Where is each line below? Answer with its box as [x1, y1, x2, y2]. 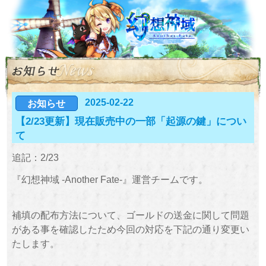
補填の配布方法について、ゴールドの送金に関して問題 [11, 209, 249, 220]
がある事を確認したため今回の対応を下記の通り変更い [11, 223, 249, 235]
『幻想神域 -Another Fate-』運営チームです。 [11, 173, 208, 185]
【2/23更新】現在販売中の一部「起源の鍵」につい [15, 116, 246, 128]
